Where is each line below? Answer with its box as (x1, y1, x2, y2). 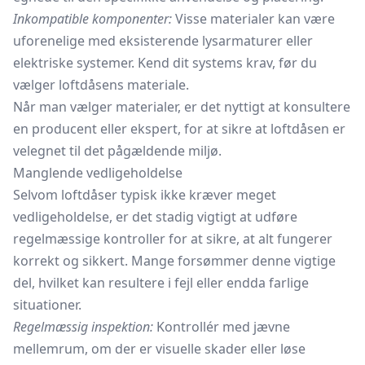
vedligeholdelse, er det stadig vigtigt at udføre (13, 208, 297, 226)
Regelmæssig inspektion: (13, 318, 153, 336)
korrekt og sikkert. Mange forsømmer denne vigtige (13, 252, 336, 270)
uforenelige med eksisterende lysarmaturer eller (13, 32, 313, 50)
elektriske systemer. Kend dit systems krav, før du (13, 54, 317, 72)
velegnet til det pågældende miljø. (13, 142, 222, 160)
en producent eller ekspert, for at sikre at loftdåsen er (13, 120, 345, 138)
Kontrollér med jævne (153, 318, 290, 336)
